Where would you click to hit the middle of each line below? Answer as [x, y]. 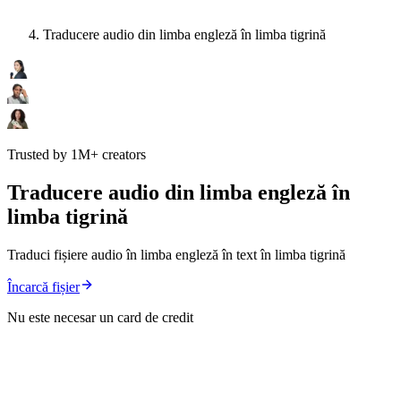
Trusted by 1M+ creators [77, 155]
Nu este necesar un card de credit [100, 318]
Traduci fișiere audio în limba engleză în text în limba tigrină [176, 255]
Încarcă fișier [43, 287]
